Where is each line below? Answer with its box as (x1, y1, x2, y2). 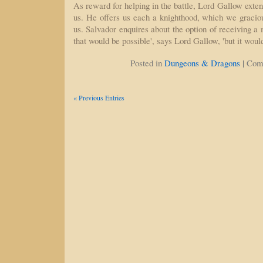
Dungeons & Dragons (164, 57, 240, 69)
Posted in (130, 57, 164, 69)
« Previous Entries (73, 93, 124, 102)
